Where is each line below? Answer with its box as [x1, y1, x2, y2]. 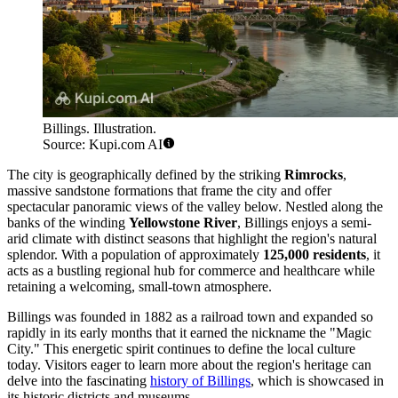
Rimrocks [284, 167, 343, 183]
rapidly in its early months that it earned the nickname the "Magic [7, 325, 371, 341]
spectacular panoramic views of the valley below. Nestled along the [7, 199, 383, 215]
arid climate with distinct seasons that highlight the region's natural [7, 231, 377, 247]
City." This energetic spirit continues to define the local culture [7, 341, 355, 357]
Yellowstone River [129, 215, 237, 231]
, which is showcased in [251, 373, 384, 389]
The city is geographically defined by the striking [7, 167, 284, 183]
